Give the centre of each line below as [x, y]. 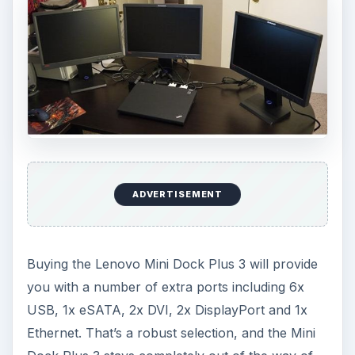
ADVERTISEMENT [177, 195]
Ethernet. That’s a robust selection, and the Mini [171, 333]
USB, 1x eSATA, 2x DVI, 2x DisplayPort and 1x [167, 310]
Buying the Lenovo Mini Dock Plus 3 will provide [172, 264]
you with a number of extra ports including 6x [165, 287]
